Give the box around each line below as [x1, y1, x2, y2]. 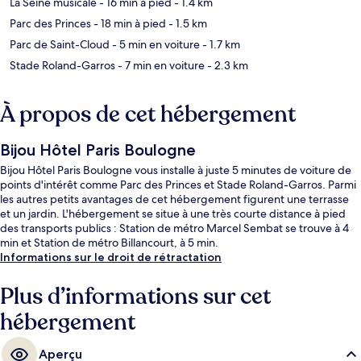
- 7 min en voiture [115, 58, 205, 73]
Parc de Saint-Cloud [10, 37, 110, 52]
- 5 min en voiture [110, 37, 200, 52]
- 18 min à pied [91, 16, 166, 31]
